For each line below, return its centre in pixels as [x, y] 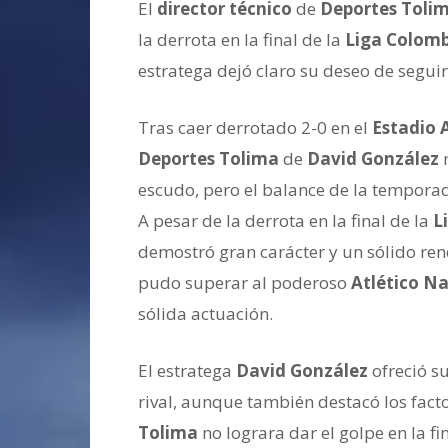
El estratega [187, 370]
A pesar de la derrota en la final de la [285, 220]
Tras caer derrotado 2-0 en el [255, 127]
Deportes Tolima [208, 158]
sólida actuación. [205, 313]
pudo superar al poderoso [244, 282]
